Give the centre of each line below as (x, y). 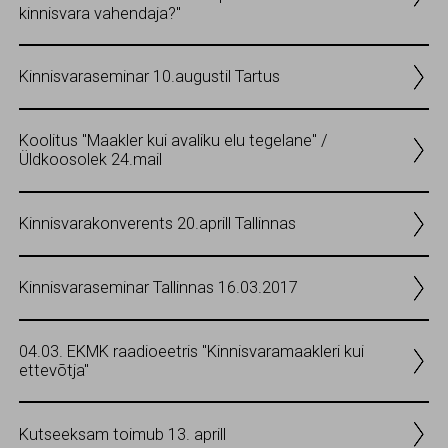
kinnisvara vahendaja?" (100, 13)
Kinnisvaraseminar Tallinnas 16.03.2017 (158, 288)
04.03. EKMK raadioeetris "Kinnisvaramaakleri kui (191, 352)
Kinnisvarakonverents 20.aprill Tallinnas (157, 224)
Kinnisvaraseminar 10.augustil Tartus (149, 77)
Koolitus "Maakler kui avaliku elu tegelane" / (173, 141)
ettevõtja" (54, 371)
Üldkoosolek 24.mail (90, 160)
